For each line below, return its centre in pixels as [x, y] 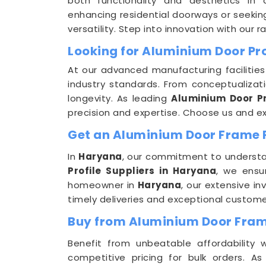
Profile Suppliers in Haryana [142, 171]
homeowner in [103, 185]
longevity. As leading [120, 98]
